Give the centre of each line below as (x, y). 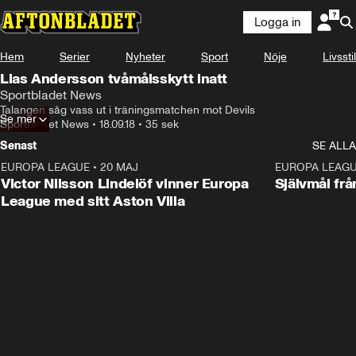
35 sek (162, 124)
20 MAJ (119, 167)
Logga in (277, 22)
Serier (75, 57)
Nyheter (145, 57)
